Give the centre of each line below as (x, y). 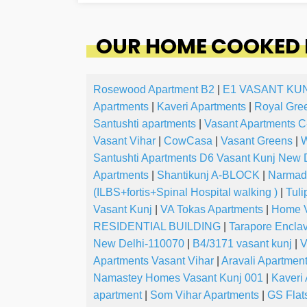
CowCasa (188, 141)
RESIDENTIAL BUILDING (157, 227)
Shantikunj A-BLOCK (208, 175)
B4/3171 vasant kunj (242, 244)
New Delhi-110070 (139, 244)
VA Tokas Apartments (212, 210)
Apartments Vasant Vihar (153, 261)
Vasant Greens (257, 141)
